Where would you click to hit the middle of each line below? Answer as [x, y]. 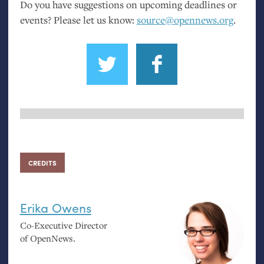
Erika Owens [55, 207]
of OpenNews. [47, 238]
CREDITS [42, 163]
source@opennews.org [185, 20]
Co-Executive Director [63, 225]
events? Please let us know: [78, 20]
